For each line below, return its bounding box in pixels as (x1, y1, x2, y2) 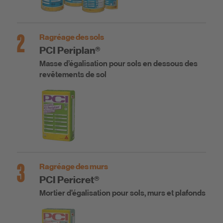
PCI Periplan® (39, 44, 101, 57)
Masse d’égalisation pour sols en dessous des (39, 59, 198, 69)
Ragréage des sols (39, 32, 104, 43)
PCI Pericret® (39, 174, 100, 186)
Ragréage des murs (39, 162, 108, 172)
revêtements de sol (39, 70, 107, 80)
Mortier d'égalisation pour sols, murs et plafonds (39, 188, 206, 199)
